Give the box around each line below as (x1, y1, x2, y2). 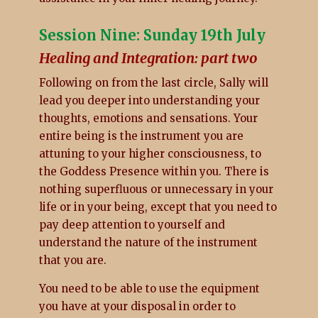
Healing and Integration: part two (38, 48, 258, 67)
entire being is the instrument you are (38, 128, 243, 143)
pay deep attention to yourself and (38, 217, 225, 231)
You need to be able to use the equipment (38, 281, 260, 295)
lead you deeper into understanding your (38, 93, 260, 107)
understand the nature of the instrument (38, 235, 258, 249)
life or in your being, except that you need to (38, 199, 277, 214)
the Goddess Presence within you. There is (38, 164, 269, 178)
